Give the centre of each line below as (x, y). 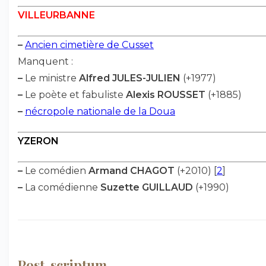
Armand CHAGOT (132, 171)
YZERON (38, 141)
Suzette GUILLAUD (147, 187)
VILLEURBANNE (56, 15)
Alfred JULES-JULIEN (130, 78)
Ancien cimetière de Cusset (89, 45)
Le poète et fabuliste (74, 95)
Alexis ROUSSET (166, 95)
